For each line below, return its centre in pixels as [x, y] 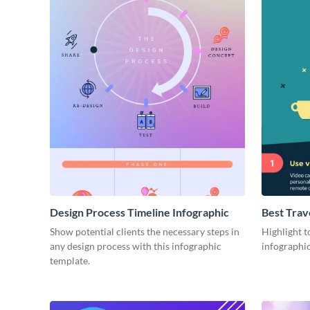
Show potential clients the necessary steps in [145, 232]
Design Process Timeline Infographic [139, 212]
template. [70, 261]
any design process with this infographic [136, 246]
